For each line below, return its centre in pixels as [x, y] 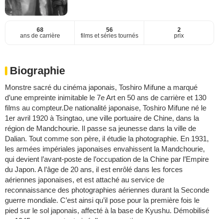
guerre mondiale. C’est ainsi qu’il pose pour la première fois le [102, 200]
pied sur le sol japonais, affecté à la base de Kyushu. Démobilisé [107, 211]
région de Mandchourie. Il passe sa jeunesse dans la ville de [100, 129]
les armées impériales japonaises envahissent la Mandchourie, [105, 149]
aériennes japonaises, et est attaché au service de [85, 180]
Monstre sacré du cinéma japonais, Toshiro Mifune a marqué [101, 88]
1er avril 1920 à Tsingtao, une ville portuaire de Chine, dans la [102, 118]
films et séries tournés [109, 36]
